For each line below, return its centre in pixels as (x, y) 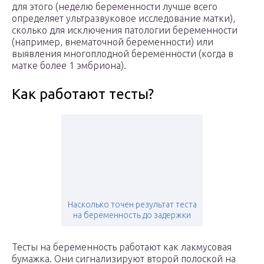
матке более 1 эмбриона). (69, 66)
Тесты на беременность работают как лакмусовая (122, 247)
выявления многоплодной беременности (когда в (123, 54)
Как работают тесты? (83, 94)
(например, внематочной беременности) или (113, 42)
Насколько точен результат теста (132, 205)
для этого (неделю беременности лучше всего (115, 7)
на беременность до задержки (132, 215)
